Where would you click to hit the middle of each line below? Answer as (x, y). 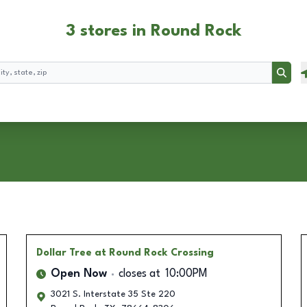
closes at (139, 274)
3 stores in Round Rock (153, 32)
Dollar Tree (64, 253)
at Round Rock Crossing (154, 253)
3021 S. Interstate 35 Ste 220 (113, 294)
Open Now (78, 274)
